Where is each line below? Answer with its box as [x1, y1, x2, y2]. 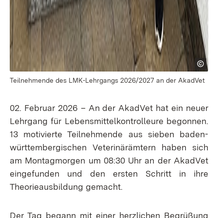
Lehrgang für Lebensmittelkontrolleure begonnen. [10, 116, 208, 126]
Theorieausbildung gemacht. [10, 182, 123, 192]
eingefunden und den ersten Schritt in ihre [10, 168, 208, 179]
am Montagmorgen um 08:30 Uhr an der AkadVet [10, 155, 208, 165]
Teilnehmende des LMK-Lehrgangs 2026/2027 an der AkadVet [10, 76, 205, 84]
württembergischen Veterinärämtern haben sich [10, 142, 208, 152]
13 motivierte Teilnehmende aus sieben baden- [10, 129, 208, 139]
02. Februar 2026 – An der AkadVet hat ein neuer [10, 103, 208, 113]
